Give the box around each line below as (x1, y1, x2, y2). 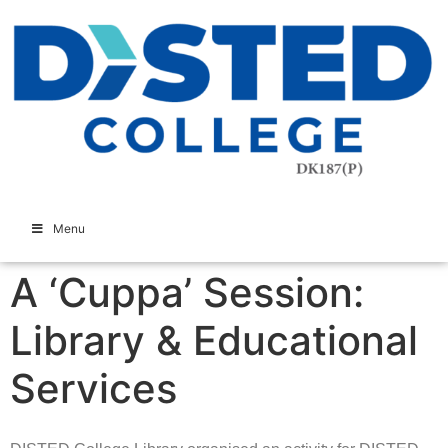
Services (10, 364, 177, 414)
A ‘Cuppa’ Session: (10, 268, 364, 318)
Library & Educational (10, 316, 418, 366)
